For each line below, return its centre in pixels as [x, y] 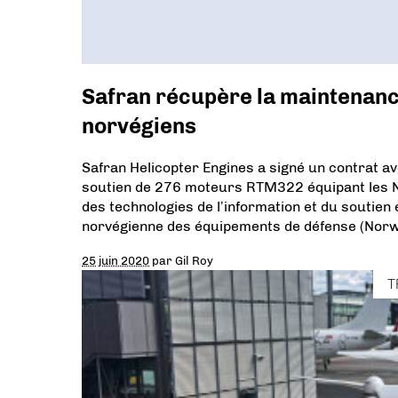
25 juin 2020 [115, 261]
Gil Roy [194, 261]
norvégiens [139, 126]
